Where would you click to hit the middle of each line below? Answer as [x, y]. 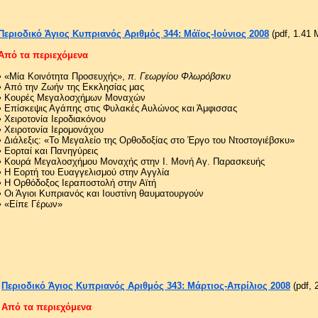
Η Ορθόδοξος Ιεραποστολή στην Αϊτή [80, 182]
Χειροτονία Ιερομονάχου [54, 129]
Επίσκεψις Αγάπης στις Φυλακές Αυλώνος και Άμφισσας [121, 108]
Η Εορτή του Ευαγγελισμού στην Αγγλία [87, 172]
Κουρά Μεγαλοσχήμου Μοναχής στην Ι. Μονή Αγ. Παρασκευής [135, 161]
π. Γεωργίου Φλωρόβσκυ [179, 76]
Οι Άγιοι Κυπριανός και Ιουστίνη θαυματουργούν [104, 193]
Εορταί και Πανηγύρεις [51, 150]
